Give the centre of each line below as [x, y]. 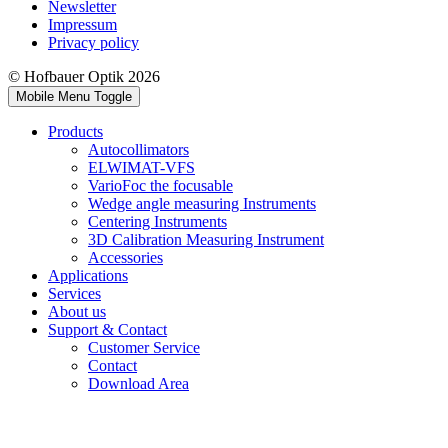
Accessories [125, 257]
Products [75, 131]
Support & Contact [107, 329]
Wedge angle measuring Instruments [202, 203]
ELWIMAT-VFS [141, 167]
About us [77, 311]
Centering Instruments [157, 221]
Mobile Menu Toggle [74, 96]
